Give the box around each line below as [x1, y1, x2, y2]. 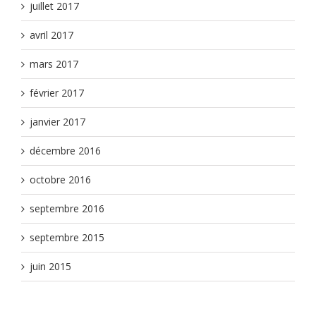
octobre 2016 [30, 173, 91, 187]
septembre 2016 [30, 202, 104, 216]
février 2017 [30, 86, 84, 100]
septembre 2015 [30, 231, 104, 245]
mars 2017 [30, 57, 78, 71]
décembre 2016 [30, 144, 101, 158]
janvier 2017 [30, 115, 85, 129]
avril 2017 [30, 28, 73, 42]
